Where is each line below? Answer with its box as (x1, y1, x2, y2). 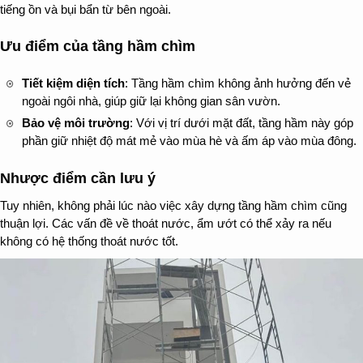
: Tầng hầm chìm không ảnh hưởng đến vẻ (125, 75, 351, 90)
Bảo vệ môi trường (22, 115, 130, 130)
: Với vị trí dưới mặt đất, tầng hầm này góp (130, 115, 353, 130)
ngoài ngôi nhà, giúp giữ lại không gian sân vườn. (22, 93, 280, 108)
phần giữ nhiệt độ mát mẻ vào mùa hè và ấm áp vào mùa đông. (22, 133, 357, 147)
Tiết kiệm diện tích (22, 75, 125, 90)
